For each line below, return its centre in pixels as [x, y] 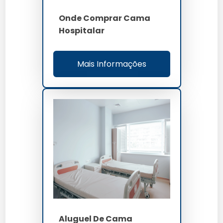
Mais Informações [111, 64]
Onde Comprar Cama [105, 18]
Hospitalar [82, 30]
